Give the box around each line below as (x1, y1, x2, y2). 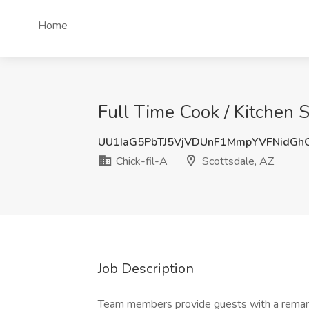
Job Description (98, 259, 194, 278)
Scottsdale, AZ (199, 154, 274, 169)
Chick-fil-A (113, 154, 168, 169)
